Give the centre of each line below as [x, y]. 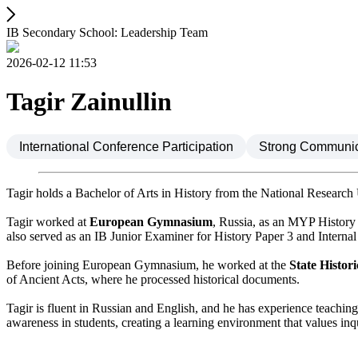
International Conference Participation [126, 146]
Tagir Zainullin [89, 102]
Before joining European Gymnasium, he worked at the [148, 265]
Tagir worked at [48, 221]
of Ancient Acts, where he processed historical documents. [153, 279]
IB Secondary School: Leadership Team [107, 32]
